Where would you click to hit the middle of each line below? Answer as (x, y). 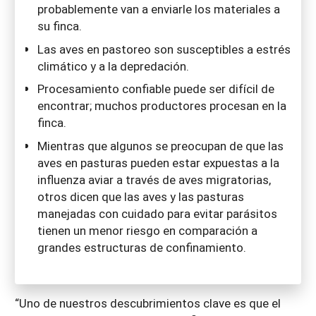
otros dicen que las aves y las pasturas (141, 196)
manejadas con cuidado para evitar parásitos (157, 213)
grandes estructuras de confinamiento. (142, 247)
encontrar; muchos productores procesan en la (162, 106)
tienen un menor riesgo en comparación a (147, 230)
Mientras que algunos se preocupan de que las (160, 145)
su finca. (60, 26)
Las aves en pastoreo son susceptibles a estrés (164, 49)
